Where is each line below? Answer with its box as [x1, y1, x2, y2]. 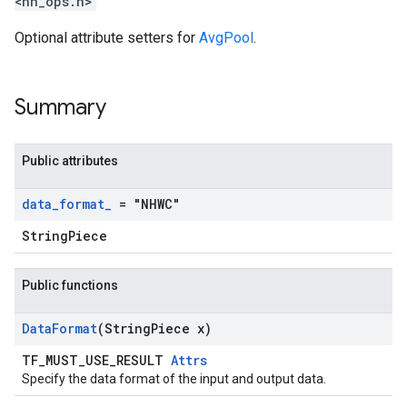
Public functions [22, 278, 118, 293]
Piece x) [151, 320, 212, 337]
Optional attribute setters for [15, 29, 199, 46]
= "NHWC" [112, 195, 180, 213]
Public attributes [22, 154, 118, 168]
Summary [15, 94, 106, 121]
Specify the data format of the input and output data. [22, 372, 326, 386]
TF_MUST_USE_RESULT [22, 352, 171, 369]
